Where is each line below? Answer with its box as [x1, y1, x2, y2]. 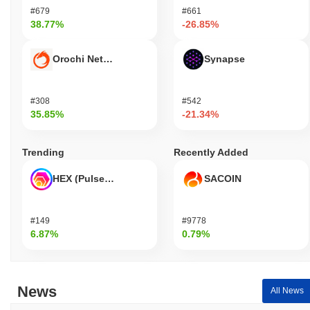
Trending [22, 146, 64, 158]
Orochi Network [53, 53, 126, 64]
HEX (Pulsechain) [53, 172, 134, 184]
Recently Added [174, 146, 248, 158]
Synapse [204, 53, 245, 64]
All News [270, 286, 304, 296]
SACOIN [204, 172, 241, 184]
